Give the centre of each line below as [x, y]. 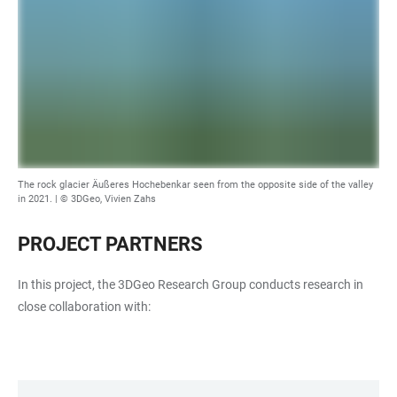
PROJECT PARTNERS [110, 245]
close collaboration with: [84, 307]
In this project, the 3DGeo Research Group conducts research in [191, 285]
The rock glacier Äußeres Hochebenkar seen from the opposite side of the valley [195, 185]
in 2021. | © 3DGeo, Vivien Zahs [87, 199]
